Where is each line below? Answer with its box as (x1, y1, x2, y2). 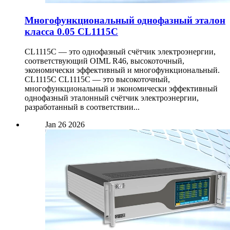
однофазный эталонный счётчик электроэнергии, (25, 93, 199, 102)
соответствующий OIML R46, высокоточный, (25, 56, 184, 65)
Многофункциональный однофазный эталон (25, 15, 225, 26)
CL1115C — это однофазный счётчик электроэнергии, (25, 47, 216, 56)
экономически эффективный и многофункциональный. (25, 65, 220, 74)
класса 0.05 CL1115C (25, 26, 118, 37)
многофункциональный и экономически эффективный (25, 84, 218, 93)
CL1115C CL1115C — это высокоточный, (25, 74, 170, 84)
